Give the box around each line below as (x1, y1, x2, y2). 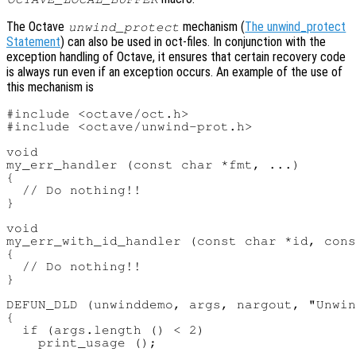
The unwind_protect (245, 18, 346, 34)
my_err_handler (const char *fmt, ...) (6, 157, 300, 171)
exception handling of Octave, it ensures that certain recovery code (6, 48, 346, 64)
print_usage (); (6, 335, 157, 349)
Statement (6, 33, 60, 49)
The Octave (6, 18, 68, 34)
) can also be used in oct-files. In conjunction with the (60, 33, 326, 49)
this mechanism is (6, 79, 94, 95)
